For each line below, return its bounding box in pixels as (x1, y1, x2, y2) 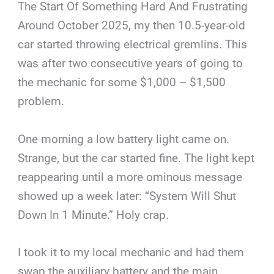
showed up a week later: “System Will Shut (18, 188, 237, 203)
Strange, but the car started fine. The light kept (18, 150, 255, 165)
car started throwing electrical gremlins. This (18, 37, 248, 52)
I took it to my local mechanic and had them (18, 245, 245, 260)
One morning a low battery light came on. (18, 131, 230, 146)
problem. (18, 94, 65, 109)
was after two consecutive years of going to (18, 56, 243, 71)
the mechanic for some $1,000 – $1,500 (18, 75, 226, 90)
